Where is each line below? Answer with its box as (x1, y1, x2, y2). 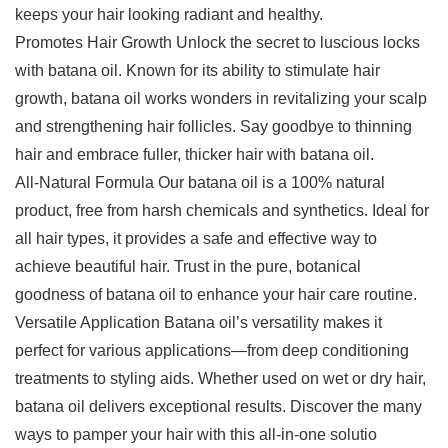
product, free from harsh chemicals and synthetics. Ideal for (15, 202, 429, 220)
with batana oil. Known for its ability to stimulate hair (15, 62, 380, 80)
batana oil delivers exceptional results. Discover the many (15, 398, 422, 416)
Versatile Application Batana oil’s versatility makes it (15, 314, 382, 332)
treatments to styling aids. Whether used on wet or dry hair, (15, 370, 426, 388)
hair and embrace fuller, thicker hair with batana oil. (15, 146, 374, 164)
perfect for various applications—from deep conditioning (15, 342, 409, 360)
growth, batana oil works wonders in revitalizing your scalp (15, 90, 427, 108)
